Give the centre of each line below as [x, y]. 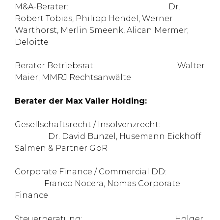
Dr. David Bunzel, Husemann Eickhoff [108, 136]
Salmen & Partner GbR [61, 148]
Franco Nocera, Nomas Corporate [97, 183]
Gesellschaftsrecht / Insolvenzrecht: [87, 124]
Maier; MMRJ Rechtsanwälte [73, 77]
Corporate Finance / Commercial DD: [91, 172]
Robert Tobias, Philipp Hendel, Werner [94, 18]
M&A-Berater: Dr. [97, 7]
